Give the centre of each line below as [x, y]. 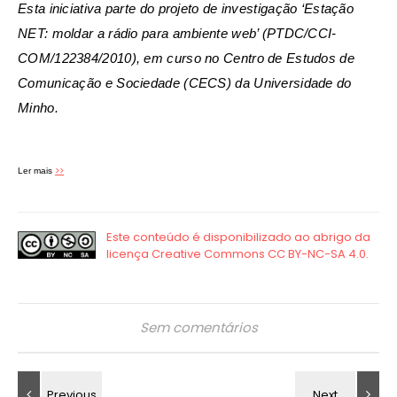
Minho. [38, 108]
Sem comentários [198, 328]
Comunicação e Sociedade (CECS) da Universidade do [185, 83]
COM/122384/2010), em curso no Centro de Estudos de [186, 58]
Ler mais [36, 171]
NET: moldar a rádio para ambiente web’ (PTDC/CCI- [177, 34]
